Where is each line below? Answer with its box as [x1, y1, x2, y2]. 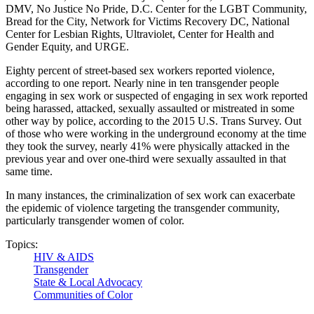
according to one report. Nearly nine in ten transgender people [6, 76, 279, 89]
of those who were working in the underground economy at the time [6, 127, 306, 139]
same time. [6, 165, 53, 177]
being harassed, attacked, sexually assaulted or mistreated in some [6, 102, 294, 114]
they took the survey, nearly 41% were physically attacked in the [6, 139, 289, 152]
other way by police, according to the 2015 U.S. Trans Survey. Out [6, 114, 301, 127]
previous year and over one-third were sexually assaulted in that [6, 152, 286, 165]
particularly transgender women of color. [6, 214, 184, 226]
